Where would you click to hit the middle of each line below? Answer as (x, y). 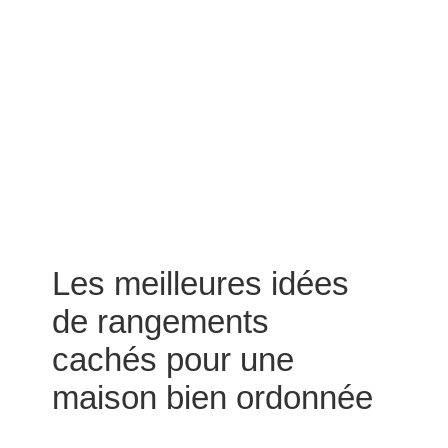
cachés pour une (172, 359)
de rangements (160, 321)
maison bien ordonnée (212, 397)
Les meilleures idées (200, 283)
